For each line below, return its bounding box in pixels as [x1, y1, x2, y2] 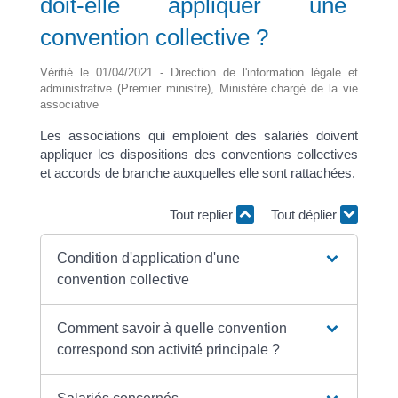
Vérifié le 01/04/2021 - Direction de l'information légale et [39, 65, 359, 79]
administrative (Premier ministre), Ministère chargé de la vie [39, 81, 359, 95]
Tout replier [170, 207, 237, 222]
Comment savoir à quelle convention [57, 320, 288, 336]
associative [39, 97, 99, 111]
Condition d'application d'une [57, 250, 241, 266]
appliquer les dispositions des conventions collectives [39, 146, 359, 162]
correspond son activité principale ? [57, 341, 281, 357]
